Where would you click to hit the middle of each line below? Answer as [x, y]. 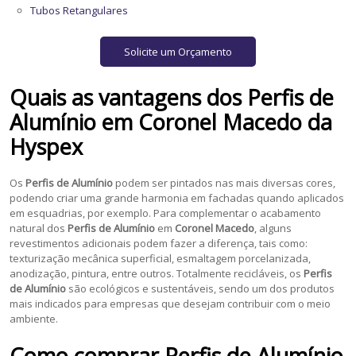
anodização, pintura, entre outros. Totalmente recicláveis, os [157, 273]
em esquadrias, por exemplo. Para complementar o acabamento [166, 213]
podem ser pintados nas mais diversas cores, [224, 182]
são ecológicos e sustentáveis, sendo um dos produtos [201, 288]
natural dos [39, 228]
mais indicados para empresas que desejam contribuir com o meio [170, 303]
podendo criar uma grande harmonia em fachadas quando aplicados [177, 197]
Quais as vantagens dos [129, 97]
